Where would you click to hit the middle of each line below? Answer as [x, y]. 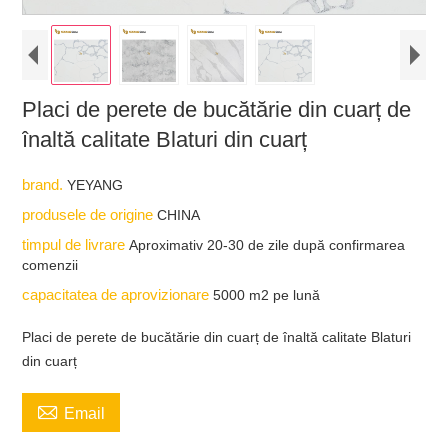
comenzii [50, 264]
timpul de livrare [76, 244]
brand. [45, 184]
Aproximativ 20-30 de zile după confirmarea [267, 244]
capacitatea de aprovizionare [118, 294]
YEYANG [95, 184]
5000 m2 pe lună [267, 294]
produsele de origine [90, 214]
